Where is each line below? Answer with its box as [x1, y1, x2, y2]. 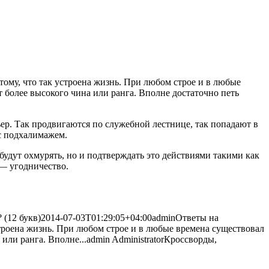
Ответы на [175, 212, 219, 223]
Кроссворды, [164, 234, 217, 244]
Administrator [112, 234, 164, 244]
